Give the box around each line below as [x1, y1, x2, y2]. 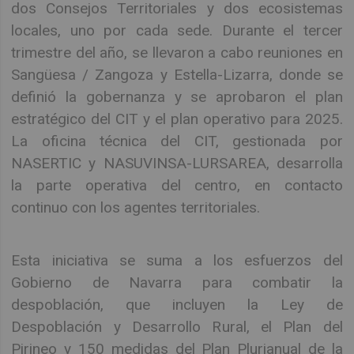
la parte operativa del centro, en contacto [11, 176, 343, 195]
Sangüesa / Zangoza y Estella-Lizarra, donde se [11, 66, 343, 85]
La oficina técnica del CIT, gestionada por [11, 132, 343, 151]
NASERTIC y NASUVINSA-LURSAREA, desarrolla [11, 154, 343, 173]
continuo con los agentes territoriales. [11, 198, 261, 217]
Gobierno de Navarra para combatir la [11, 273, 343, 292]
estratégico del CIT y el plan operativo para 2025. [11, 110, 343, 129]
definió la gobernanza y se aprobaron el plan [11, 88, 343, 107]
